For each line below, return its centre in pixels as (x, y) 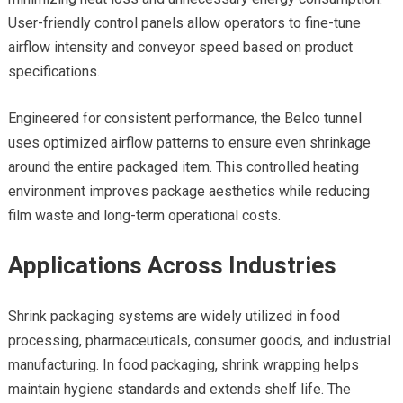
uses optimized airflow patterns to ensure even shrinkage (189, 143)
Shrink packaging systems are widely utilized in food (174, 317)
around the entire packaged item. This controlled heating (183, 167)
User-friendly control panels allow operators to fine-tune (184, 23)
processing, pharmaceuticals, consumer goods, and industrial (199, 341)
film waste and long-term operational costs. (144, 216)
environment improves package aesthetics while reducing (188, 192)
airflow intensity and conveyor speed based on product (180, 48)
